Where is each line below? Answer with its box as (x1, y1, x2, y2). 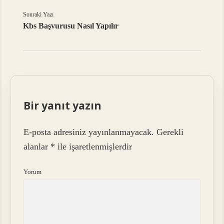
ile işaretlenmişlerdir (55, 141, 132, 151)
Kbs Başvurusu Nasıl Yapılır (23, 21, 119, 30)
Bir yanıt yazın (23, 98, 102, 113)
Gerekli (156, 126, 184, 137)
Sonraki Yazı (23, 11, 54, 18)
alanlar (23, 141, 51, 151)
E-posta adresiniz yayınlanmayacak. (23, 126, 154, 137)
